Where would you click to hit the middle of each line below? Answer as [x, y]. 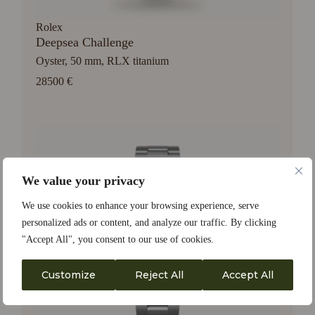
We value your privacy [83, 181]
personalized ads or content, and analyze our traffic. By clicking [149, 223]
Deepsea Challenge [85, 42]
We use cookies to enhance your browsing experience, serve [140, 206]
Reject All [159, 275]
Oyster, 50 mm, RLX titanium [103, 60]
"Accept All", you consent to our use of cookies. [118, 239]
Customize [68, 275]
